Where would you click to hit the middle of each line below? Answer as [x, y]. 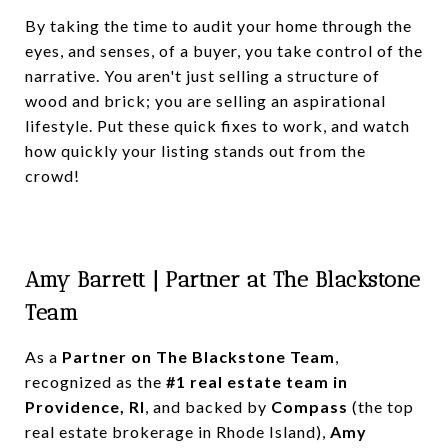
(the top [381, 406]
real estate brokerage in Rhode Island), [177, 431]
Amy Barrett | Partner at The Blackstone [223, 279]
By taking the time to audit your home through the [218, 25]
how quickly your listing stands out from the [195, 150]
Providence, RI [85, 406]
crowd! [52, 175]
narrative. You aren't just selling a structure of [202, 75]
